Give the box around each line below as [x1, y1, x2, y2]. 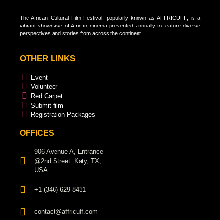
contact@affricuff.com [34, 208, 98, 216]
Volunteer [31, 82, 57, 90]
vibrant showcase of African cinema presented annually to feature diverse [20, 23, 200, 29]
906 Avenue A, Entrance [34, 147, 103, 155]
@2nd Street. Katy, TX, [34, 157, 101, 165]
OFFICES [20, 128, 54, 137]
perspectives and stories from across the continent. [20, 30, 142, 37]
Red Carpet [31, 92, 63, 100]
